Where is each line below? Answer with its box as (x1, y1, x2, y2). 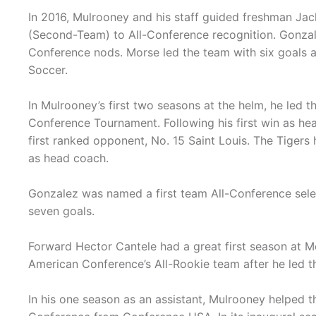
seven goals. (28, 204, 95, 219)
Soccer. (28, 63, 68, 78)
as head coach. (28, 151, 109, 166)
